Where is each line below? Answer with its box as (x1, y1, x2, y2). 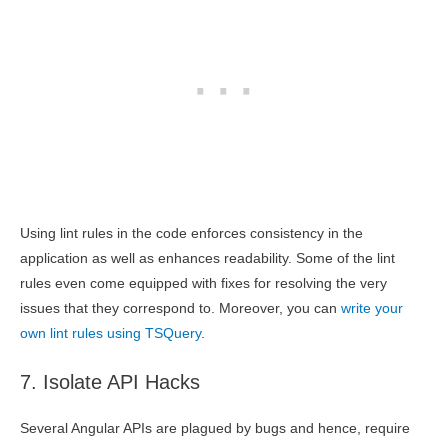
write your (341, 301, 403, 317)
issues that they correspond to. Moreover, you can (20, 301, 341, 317)
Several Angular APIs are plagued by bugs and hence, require (20, 421, 410, 437)
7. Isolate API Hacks (20, 371, 200, 394)
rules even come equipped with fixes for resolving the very (20, 276, 387, 292)
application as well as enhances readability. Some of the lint (20, 251, 395, 267)
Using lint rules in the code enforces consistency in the (20, 226, 363, 242)
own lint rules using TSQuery (20, 326, 201, 342)
